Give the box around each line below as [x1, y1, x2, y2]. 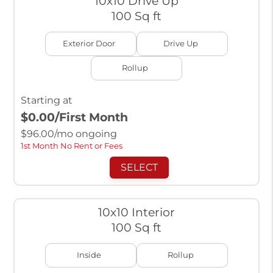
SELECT [121, 161, 158, 174]
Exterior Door [63, 39, 116, 49]
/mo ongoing [54, 128, 117, 140]
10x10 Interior [97, 205, 175, 220]
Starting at [20, 94, 73, 107]
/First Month [54, 110, 128, 125]
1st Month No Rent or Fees [20, 141, 122, 151]
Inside [77, 250, 102, 260]
